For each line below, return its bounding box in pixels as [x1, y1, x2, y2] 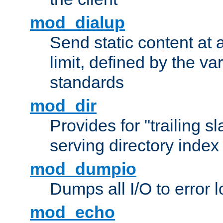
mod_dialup [30, 13, 125, 32]
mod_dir [30, 96, 97, 115]
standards [50, 73, 124, 92]
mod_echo [30, 203, 115, 222]
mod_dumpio [30, 159, 136, 179]
